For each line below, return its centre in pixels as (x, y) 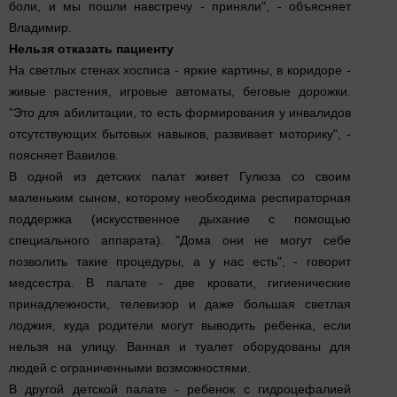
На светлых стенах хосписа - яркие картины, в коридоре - (180, 70)
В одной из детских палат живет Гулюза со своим (180, 176)
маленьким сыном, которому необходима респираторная (180, 198)
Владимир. (40, 27)
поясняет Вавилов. (64, 155)
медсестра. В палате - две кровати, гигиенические (180, 283)
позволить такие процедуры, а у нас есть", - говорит (180, 261)
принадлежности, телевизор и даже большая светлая (180, 304)
